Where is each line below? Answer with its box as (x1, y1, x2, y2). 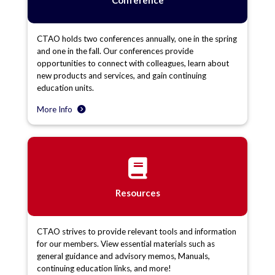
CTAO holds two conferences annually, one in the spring (37, 33, 237, 44)
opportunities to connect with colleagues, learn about (37, 58, 229, 68)
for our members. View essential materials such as (37, 238, 215, 249)
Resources (115, 187, 160, 198)
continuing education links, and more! (37, 263, 171, 273)
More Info (37, 104, 74, 114)
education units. (37, 82, 94, 93)
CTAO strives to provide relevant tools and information (37, 226, 236, 236)
